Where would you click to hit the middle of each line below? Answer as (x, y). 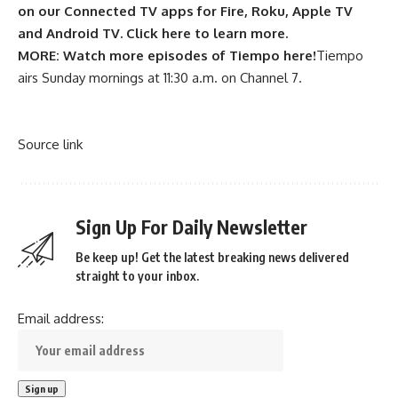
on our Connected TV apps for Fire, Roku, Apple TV (185, 11)
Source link (50, 144)
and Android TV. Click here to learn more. (153, 33)
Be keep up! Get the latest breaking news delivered (212, 257)
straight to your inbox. (137, 275)
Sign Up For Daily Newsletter (191, 227)
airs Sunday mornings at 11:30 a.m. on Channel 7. (160, 77)
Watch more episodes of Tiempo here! (190, 55)
